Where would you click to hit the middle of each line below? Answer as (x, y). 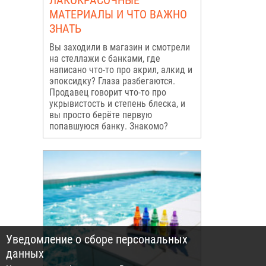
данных (25, 254)
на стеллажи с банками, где (104, 58)
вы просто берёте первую (100, 115)
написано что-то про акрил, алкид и (121, 70)
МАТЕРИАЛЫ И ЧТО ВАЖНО (118, 14)
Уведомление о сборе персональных (97, 239)
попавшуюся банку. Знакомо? (108, 126)
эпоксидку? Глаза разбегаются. (112, 81)
